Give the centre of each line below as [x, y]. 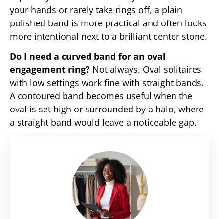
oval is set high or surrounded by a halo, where [107, 109]
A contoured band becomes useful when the [101, 96]
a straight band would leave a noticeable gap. [103, 122]
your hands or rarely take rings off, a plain [96, 10]
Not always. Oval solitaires [146, 70]
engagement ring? [50, 70]
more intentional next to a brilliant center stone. [109, 36]
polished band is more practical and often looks [108, 23]
